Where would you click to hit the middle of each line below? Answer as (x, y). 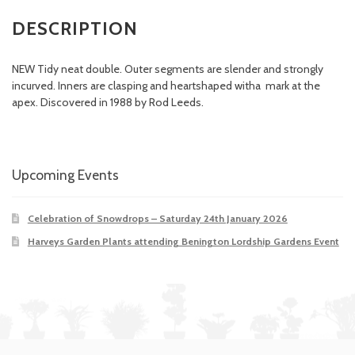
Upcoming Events (65, 175)
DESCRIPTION (75, 29)
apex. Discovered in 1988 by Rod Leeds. (108, 102)
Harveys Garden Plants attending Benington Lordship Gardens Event (183, 242)
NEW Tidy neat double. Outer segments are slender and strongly (168, 69)
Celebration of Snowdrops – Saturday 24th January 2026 (157, 218)
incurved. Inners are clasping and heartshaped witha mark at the (166, 85)
